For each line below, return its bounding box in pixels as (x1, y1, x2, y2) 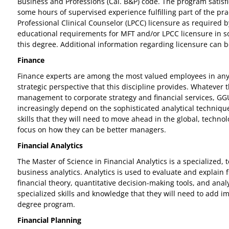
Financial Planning (17, 215, 81, 225)
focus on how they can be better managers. (17, 125, 166, 134)
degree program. (17, 199, 77, 209)
